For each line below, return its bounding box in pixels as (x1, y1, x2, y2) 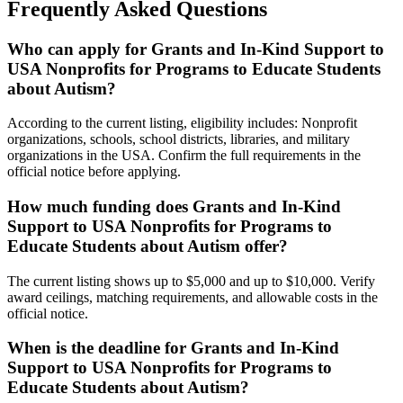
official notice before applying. (7, 164, 181, 180)
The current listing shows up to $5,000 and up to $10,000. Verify (7, 273, 375, 289)
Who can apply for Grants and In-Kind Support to (7, 39, 384, 58)
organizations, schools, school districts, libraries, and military (7, 131, 350, 148)
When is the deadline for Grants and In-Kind (7, 338, 339, 358)
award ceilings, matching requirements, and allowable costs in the (7, 289, 378, 305)
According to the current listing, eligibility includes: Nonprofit (7, 115, 357, 131)
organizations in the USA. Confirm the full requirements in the (7, 148, 361, 164)
